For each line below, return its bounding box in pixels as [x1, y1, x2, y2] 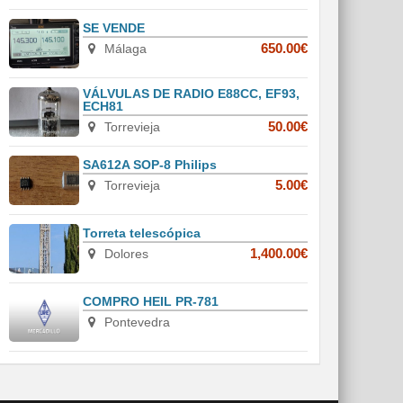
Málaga [101, 41, 147, 57]
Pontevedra [101, 315, 170, 330]
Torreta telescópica [83, 226, 201, 241]
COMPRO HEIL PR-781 [83, 294, 219, 309]
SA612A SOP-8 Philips [83, 157, 218, 173]
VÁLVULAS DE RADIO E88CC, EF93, [83, 86, 300, 102]
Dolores [101, 246, 148, 262]
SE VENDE [83, 21, 146, 36]
